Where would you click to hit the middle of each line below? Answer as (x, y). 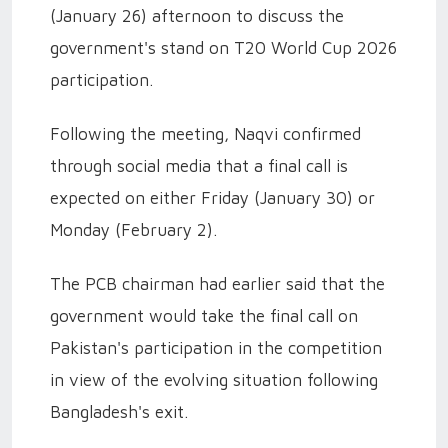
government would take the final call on (204, 315)
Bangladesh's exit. (119, 411)
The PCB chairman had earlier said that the (217, 283)
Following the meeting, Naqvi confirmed (205, 133)
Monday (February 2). (133, 229)
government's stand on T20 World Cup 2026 (223, 47)
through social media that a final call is (199, 165)
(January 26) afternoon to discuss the (197, 15)
